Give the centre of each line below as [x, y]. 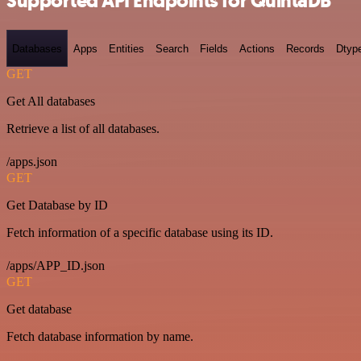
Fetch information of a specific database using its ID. [140, 232]
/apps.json [32, 162]
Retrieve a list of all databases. [83, 129]
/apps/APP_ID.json [56, 266]
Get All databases [51, 101]
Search [172, 48]
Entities [127, 48]
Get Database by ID [57, 205]
